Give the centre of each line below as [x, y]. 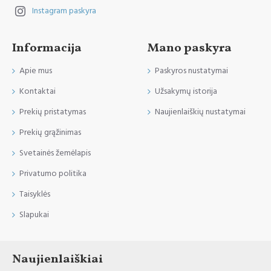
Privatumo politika [53, 174]
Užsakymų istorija [186, 92]
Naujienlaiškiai [57, 260]
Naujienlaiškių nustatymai [200, 112]
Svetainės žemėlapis [55, 153]
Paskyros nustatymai [191, 71]
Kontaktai [38, 92]
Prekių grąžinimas [50, 133]
